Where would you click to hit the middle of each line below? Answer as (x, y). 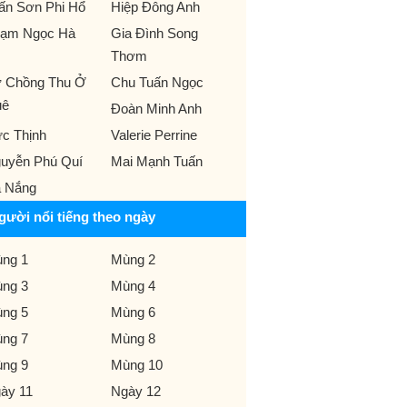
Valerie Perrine (154, 135)
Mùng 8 (133, 338)
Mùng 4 (133, 286)
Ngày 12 (135, 391)
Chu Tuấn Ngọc (157, 82)
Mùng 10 (136, 365)
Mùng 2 (133, 259)
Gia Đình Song (154, 33)
